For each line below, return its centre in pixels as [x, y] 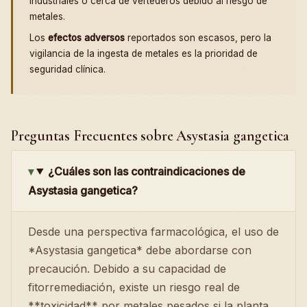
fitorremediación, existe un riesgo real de [134, 287]
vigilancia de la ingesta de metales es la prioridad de [144, 53]
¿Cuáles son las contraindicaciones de [146, 171]
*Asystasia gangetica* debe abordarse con [140, 250]
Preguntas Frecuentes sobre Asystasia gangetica [150, 135]
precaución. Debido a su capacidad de [127, 268]
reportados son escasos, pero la [198, 37]
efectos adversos [86, 37]
